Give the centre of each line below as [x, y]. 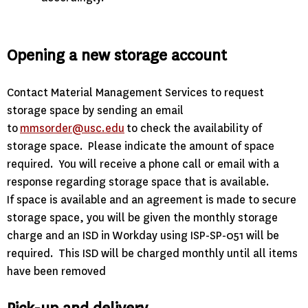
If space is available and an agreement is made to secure [152, 200]
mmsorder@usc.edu [72, 129]
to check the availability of [193, 129]
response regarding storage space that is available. [139, 182]
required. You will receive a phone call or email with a [143, 164]
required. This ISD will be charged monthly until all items [152, 254]
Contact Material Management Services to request [135, 93]
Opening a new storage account [117, 56]
